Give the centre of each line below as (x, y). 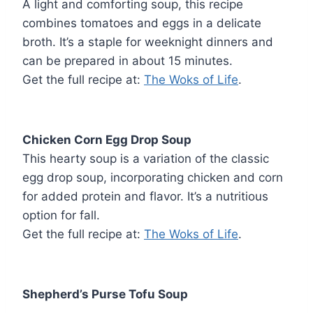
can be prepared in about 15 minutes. (128, 60)
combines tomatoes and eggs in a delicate (142, 23)
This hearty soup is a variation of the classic (146, 158)
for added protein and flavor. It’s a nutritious (145, 196)
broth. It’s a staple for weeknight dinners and (148, 42)
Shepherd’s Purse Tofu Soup (105, 294)
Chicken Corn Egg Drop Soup (107, 139)
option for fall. (61, 215)
